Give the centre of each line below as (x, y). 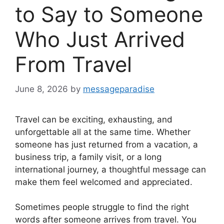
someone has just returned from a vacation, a (106, 144)
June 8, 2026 (41, 89)
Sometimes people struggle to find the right (102, 207)
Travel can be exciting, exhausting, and (94, 119)
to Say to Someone (109, 14)
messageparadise (119, 89)
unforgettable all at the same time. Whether (103, 132)
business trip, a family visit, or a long (88, 157)
